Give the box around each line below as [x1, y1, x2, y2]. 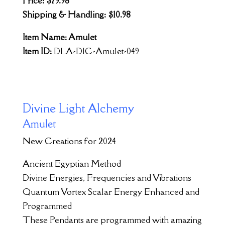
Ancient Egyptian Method [22, 157, 121, 169]
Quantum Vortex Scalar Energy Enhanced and [22, 185, 199, 197]
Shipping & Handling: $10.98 [22, 8, 131, 20]
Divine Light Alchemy [22, 99, 134, 116]
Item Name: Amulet [22, 31, 96, 43]
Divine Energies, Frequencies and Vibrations [22, 171, 191, 183]
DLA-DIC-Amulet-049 [53, 45, 139, 57]
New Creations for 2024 [22, 135, 116, 147]
